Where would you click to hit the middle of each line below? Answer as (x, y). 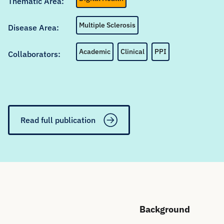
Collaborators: (34, 54)
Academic (95, 51)
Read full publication (58, 120)
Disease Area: (33, 27)
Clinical (132, 51)
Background (164, 209)
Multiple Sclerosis (107, 25)
